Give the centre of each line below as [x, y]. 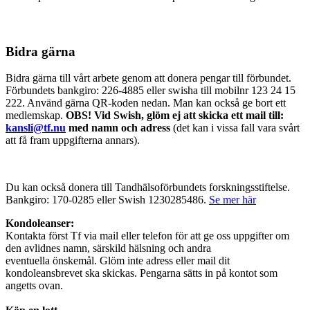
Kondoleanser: [40, 224]
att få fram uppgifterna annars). [73, 140]
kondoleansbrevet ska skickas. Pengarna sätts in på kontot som [142, 273]
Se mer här [232, 200]
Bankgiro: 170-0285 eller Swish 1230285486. [107, 200]
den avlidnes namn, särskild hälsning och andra [108, 248]
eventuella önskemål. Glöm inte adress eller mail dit [118, 261]
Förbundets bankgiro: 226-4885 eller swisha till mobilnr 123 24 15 [151, 91]
